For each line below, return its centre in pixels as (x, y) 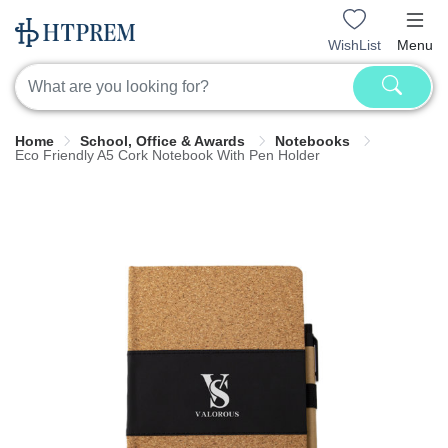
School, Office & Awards (164, 141)
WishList (354, 44)
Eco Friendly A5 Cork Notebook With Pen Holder (167, 155)
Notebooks (314, 141)
